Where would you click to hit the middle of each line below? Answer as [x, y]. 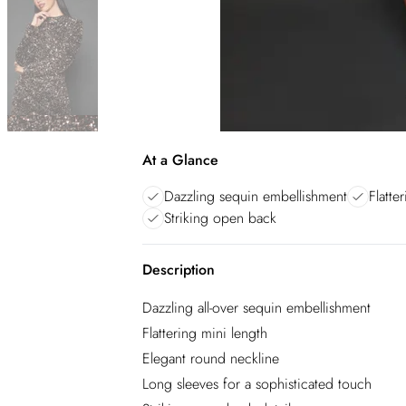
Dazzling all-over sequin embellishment [256, 308]
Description [179, 270]
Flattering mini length [205, 333]
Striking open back [220, 218]
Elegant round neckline [211, 358]
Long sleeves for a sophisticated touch [257, 384]
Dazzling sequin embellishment [256, 196]
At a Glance [180, 160]
